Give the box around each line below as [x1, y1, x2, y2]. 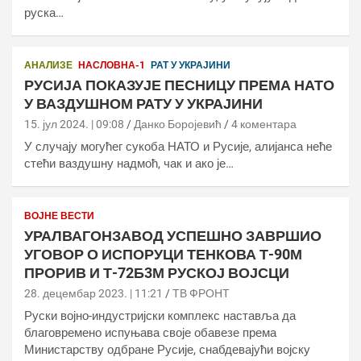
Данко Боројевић [134, 118, 222, 131]
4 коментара [231, 118, 297, 131]
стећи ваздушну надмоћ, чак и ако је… [24, 156, 234, 171]
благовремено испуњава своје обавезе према [24, 326, 276, 340]
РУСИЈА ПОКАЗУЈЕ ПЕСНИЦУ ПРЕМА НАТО [24, 77, 334, 93]
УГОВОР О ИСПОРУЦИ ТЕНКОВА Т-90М [24, 246, 302, 263]
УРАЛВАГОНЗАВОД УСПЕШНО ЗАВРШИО [24, 227, 322, 244]
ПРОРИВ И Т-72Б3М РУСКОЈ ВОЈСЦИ [24, 264, 289, 281]
